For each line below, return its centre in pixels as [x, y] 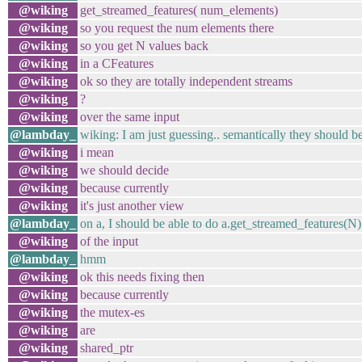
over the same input [130, 117]
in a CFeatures [117, 63]
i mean [97, 152]
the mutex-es [112, 312]
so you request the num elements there [177, 28]
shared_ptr [107, 348]
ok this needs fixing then [142, 277]
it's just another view [132, 206]
